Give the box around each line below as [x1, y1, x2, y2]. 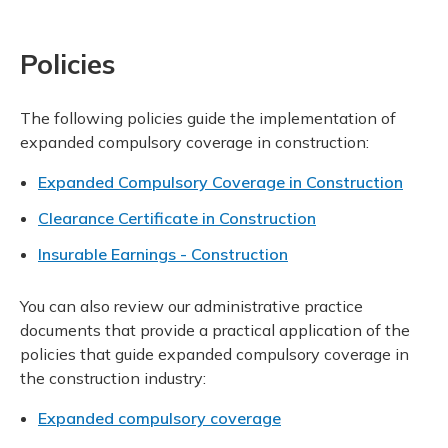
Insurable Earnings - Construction [38, 244, 288, 265]
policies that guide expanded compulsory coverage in [20, 344, 409, 365]
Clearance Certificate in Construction [38, 208, 316, 229]
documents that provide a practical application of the [20, 320, 410, 341]
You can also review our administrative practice [20, 296, 363, 317]
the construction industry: [20, 368, 206, 389]
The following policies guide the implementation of [20, 108, 396, 129]
